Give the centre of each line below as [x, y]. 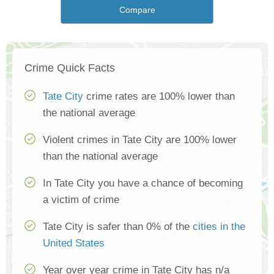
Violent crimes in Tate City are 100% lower [140, 140]
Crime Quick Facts [70, 68]
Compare [137, 10]
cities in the [219, 227]
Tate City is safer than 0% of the [118, 227]
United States [74, 243]
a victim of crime [81, 200]
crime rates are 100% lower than [159, 97]
